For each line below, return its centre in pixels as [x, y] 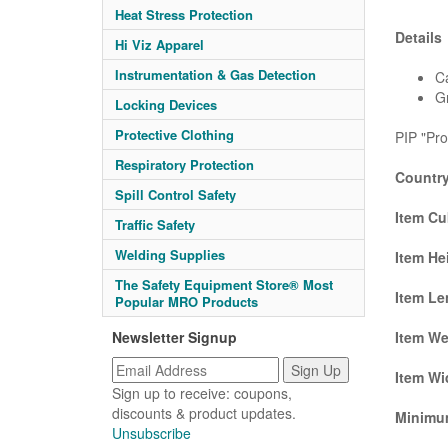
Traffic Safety [155, 224]
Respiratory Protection [184, 164]
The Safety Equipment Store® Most [224, 284]
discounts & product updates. [204, 413]
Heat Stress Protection [184, 14]
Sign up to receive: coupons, [202, 393]
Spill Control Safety [175, 194]
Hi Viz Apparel [159, 44]
